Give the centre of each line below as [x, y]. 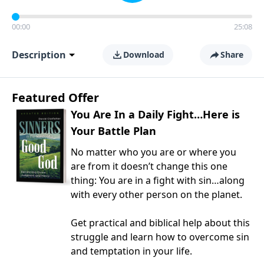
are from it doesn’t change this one [149, 166]
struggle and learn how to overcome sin [160, 237]
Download [143, 55]
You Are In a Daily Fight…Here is [155, 114]
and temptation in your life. [131, 251]
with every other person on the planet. [156, 194]
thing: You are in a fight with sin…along [158, 180]
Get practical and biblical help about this [160, 223]
